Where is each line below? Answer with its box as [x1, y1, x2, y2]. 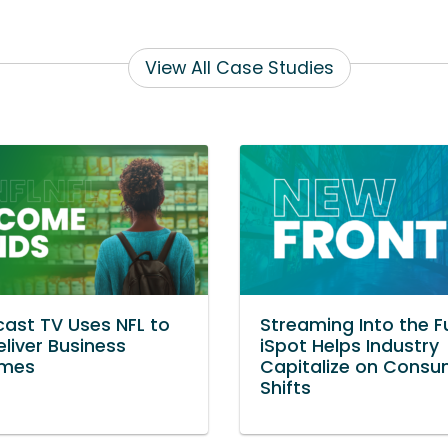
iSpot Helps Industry [260, 333, 439, 358]
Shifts [260, 375, 311, 400]
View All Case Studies [145, 55, 334, 80]
